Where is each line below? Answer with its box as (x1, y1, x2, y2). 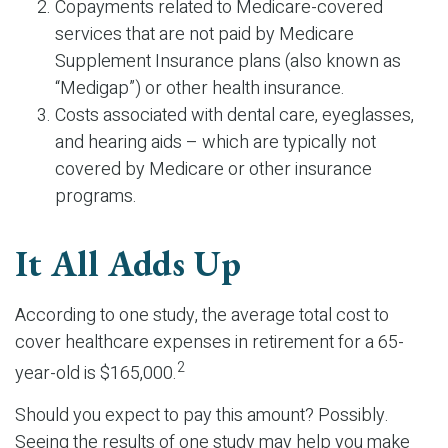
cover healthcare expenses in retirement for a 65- (15, 329, 404, 356)
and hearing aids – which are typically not (55, 129, 376, 156)
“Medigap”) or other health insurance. (55, 75, 345, 102)
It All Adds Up (15, 240, 241, 287)
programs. (55, 183, 137, 210)
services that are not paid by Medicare (55, 21, 354, 48)
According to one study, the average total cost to (15, 302, 389, 329)
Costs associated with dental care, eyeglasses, (55, 102, 414, 129)
